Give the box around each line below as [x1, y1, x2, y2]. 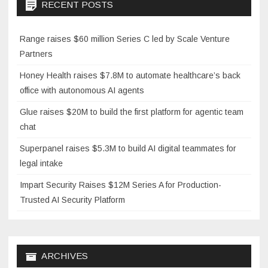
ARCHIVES [41, 251, 88, 261]
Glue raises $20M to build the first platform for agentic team [20, 107, 243, 117]
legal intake [20, 159, 63, 169]
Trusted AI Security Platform [20, 195, 125, 205]
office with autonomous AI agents [20, 86, 144, 96]
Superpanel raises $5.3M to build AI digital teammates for [20, 144, 236, 154]
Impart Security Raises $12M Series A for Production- [20, 180, 221, 190]
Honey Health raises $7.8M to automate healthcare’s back [20, 71, 240, 81]
